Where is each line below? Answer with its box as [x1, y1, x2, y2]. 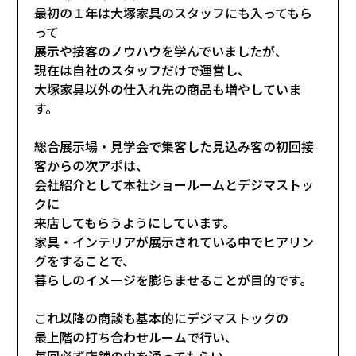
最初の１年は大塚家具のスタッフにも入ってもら [34, 2, 313, 22]
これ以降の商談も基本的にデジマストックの [34, 308, 289, 327]
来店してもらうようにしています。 [34, 212, 236, 232]
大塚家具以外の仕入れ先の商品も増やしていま [34, 79, 302, 99]
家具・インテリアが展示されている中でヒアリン [34, 231, 315, 251]
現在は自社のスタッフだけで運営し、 [34, 60, 251, 79]
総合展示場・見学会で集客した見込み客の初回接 [34, 136, 315, 156]
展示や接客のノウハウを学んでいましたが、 [34, 41, 288, 60]
